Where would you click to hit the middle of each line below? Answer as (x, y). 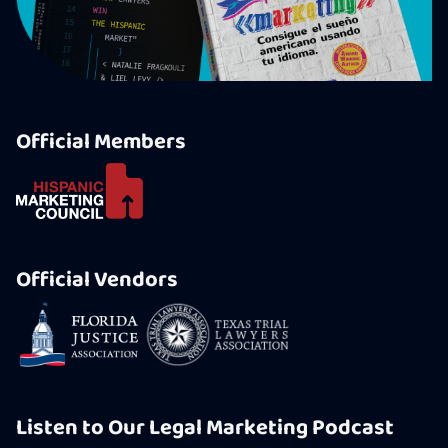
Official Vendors (97, 279)
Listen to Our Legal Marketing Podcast (205, 428)
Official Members (101, 141)
